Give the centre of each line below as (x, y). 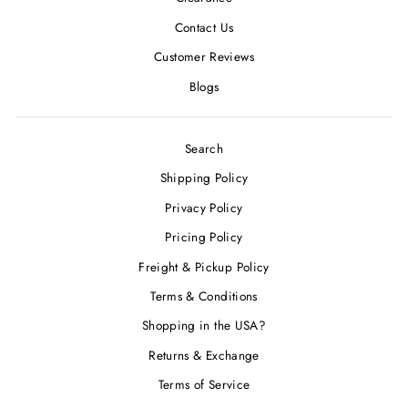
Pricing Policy (204, 237)
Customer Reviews (204, 57)
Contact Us (204, 27)
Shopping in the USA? (204, 326)
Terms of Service (204, 385)
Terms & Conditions (204, 296)
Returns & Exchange (204, 355)
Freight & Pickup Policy (204, 266)
